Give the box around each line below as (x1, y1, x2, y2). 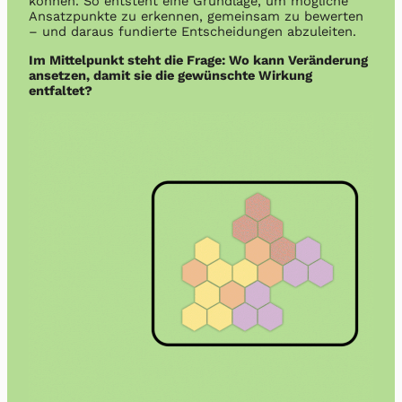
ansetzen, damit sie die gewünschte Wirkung (29, 66, 312, 83)
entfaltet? (29, 82, 92, 99)
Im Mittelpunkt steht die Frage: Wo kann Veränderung (29, 51, 368, 68)
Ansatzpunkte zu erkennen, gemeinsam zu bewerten (29, 8, 363, 25)
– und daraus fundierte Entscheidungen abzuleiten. (29, 23, 356, 40)
